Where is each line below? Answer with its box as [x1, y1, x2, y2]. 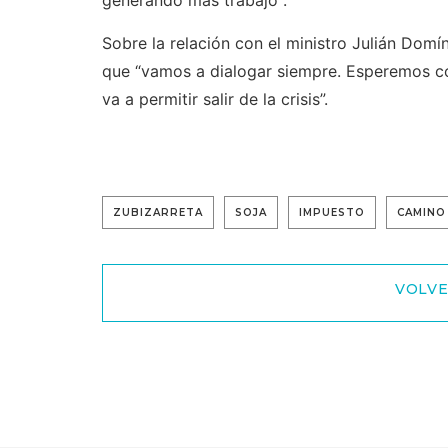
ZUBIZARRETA [113, 206, 203, 219]
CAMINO [397, 206, 446, 219]
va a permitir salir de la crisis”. [102, 89, 328, 109]
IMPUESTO [299, 206, 365, 219]
